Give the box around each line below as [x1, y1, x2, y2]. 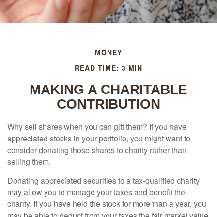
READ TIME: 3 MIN [75, 63, 142, 73]
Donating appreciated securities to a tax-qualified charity [7, 175, 200, 186]
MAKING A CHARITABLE [30, 82, 187, 97]
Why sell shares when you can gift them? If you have [7, 121, 186, 132]
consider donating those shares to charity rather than [7, 144, 186, 155]
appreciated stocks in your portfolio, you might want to [7, 133, 190, 144]
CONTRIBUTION [57, 96, 160, 111]
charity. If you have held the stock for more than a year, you [7, 198, 206, 209]
